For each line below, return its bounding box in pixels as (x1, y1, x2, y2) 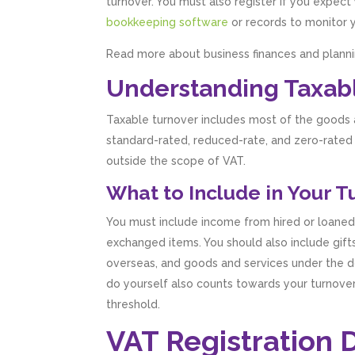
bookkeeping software (106, 16, 229, 29)
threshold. (106, 298, 161, 311)
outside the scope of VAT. (106, 155, 246, 168)
